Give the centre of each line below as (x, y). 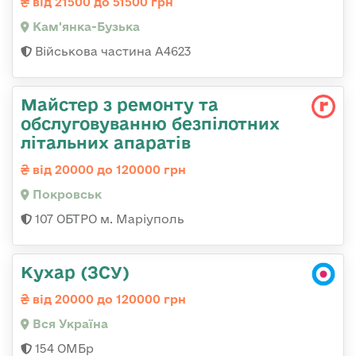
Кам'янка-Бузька (85, 26)
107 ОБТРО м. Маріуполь (108, 219)
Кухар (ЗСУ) (75, 271)
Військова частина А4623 (111, 51)
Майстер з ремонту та (120, 104)
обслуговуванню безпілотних (150, 123)
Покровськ (66, 194)
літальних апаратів (106, 142)
